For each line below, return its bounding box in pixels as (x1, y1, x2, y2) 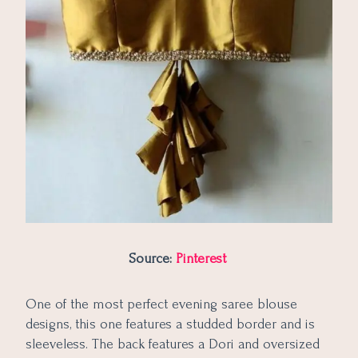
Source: (128, 250, 176, 266)
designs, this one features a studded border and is (26, 316, 315, 332)
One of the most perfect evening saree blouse (26, 296, 297, 312)
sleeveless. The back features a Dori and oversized (26, 336, 320, 352)
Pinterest (175, 250, 230, 266)
